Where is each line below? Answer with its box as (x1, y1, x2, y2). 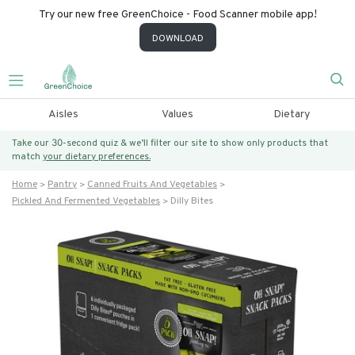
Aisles (48, 108, 78, 121)
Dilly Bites (170, 195, 213, 208)
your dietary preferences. (43, 151, 151, 163)
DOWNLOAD (151, 32, 204, 45)
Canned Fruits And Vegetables (87, 178, 217, 191)
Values (161, 108, 193, 121)
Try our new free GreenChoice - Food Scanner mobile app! (38, 8, 317, 21)
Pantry (48, 178, 77, 191)
